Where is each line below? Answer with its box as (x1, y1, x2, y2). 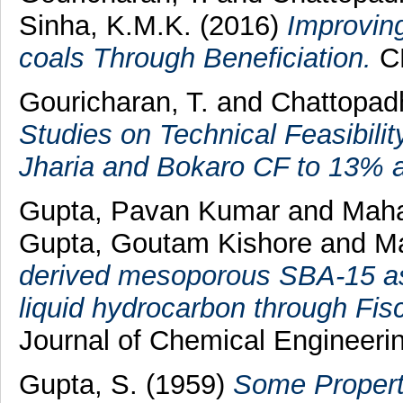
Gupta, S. (18, 368, 138, 400)
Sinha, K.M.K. (18, 10, 200, 42)
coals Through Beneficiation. (18, 42, 372, 75)
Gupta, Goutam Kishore (18, 228, 320, 260)
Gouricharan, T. (18, 86, 209, 119)
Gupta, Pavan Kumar (18, 195, 280, 228)
